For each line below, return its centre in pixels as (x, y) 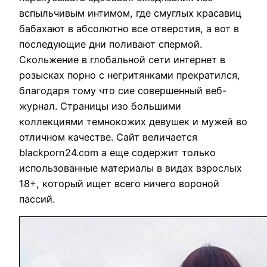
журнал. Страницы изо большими (100, 106)
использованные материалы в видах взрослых (131, 168)
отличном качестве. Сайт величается (108, 137)
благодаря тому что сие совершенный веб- (123, 90)
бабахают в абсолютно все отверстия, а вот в (129, 28)
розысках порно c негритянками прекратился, (130, 75)
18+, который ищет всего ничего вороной (119, 183)
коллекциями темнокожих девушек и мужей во (133, 121)
